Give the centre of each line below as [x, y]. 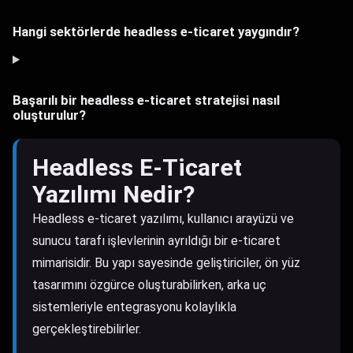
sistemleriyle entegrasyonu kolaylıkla [134, 307]
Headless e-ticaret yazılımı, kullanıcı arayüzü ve [163, 219]
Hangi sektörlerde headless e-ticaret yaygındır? [156, 32]
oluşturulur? [49, 115]
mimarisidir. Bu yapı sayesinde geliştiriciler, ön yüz [166, 263]
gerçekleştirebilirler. [87, 329]
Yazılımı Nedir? [113, 194]
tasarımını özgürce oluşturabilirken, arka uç [149, 285]
